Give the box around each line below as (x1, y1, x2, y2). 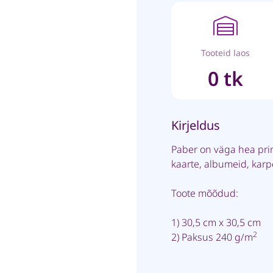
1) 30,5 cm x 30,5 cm (171, 216, 261, 229)
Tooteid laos (201, 46, 250, 58)
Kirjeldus (171, 117, 220, 133)
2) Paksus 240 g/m (171, 230, 253, 244)
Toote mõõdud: (171, 186, 238, 200)
